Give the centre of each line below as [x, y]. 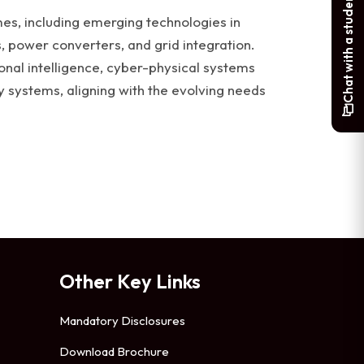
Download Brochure [114, 351]
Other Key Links [130, 281]
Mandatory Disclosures [122, 321]
